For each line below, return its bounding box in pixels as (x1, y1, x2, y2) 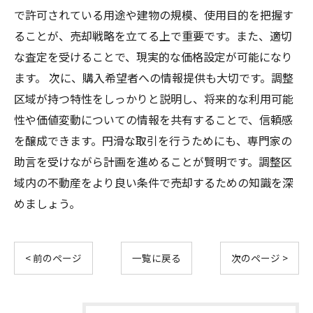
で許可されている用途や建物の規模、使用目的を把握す (14, 6, 293, 23)
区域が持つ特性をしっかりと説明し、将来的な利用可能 (14, 90, 293, 107)
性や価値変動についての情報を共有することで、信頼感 (14, 111, 293, 128)
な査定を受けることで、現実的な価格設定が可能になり (14, 48, 293, 65)
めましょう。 (14, 195, 80, 212)
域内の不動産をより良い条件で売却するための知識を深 (14, 174, 293, 191)
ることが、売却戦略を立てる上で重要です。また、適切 (14, 27, 292, 44)
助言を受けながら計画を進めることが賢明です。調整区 (14, 153, 292, 170)
